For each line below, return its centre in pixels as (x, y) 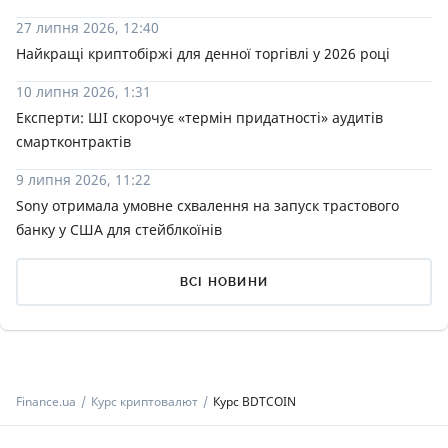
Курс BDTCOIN (254, 401)
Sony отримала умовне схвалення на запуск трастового (207, 205)
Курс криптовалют (144, 401)
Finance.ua (46, 401)
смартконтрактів (73, 141)
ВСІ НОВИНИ (224, 282)
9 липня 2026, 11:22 (83, 179)
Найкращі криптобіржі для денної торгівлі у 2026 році (203, 53)
